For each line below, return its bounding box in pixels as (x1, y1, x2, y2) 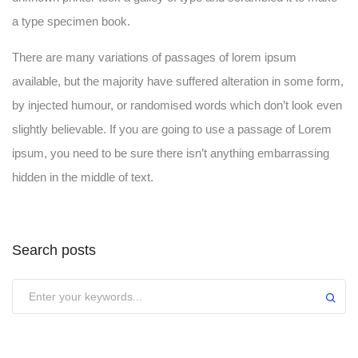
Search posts (12, 241, 96, 258)
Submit (12, 279, 57, 296)
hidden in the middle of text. (12, 169, 153, 184)
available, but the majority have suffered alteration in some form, (12, 74, 344, 88)
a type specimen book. (12, 14, 130, 28)
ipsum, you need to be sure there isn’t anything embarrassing (12, 145, 329, 160)
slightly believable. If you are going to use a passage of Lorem (12, 121, 332, 136)
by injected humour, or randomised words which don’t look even (12, 97, 342, 112)
